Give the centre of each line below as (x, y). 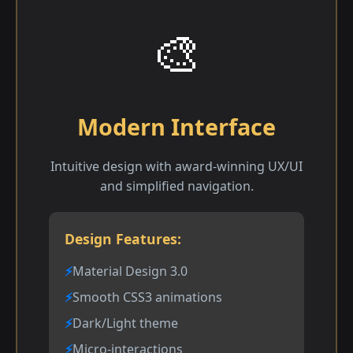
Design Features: (123, 239)
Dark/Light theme (125, 323)
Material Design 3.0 (130, 271)
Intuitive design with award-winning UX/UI (176, 167)
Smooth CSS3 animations (147, 297)
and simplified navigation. (176, 186)
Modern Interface (176, 127)
